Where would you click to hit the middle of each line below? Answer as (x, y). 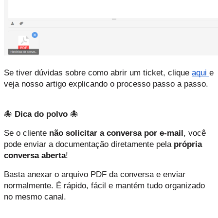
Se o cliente (27, 133)
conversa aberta (35, 155)
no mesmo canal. (36, 197)
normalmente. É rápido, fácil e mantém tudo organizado (104, 185)
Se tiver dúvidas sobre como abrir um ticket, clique (98, 73)
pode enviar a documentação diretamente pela (89, 144)
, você (195, 133)
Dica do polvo (41, 114)
